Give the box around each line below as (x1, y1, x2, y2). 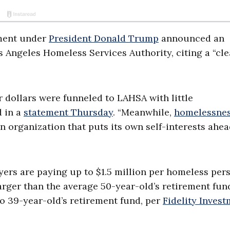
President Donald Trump (49, 32, 159, 45)
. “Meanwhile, (113, 106, 174, 119)
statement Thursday (24, 106, 113, 119)
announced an (159, 32, 224, 45)
